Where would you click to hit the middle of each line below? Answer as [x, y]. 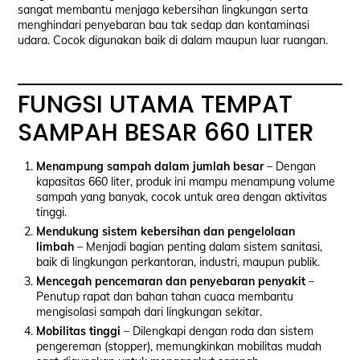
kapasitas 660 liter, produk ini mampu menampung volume [185, 182]
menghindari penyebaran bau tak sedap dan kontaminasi [164, 25]
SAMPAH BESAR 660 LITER [166, 133]
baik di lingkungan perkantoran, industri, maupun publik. [178, 262]
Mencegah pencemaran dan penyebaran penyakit [170, 282]
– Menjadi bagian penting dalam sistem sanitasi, [198, 247]
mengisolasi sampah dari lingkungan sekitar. [149, 312]
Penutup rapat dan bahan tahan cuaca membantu [164, 297]
